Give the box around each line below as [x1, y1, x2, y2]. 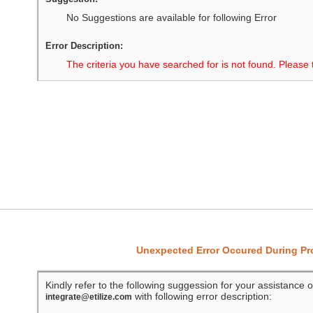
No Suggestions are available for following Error [66, 12, 277, 23]
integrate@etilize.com [45, 292, 132, 302]
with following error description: [131, 291, 272, 302]
